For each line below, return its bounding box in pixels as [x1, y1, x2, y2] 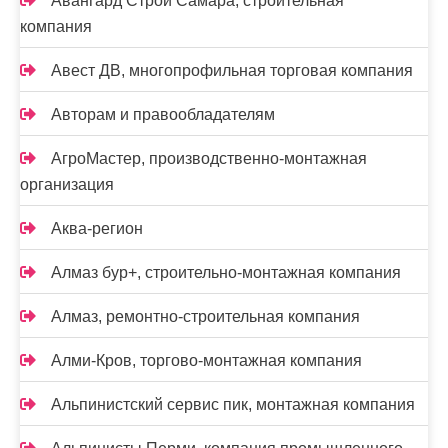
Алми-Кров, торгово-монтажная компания [51, 352, 362, 370]
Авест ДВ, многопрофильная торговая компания [51, 62, 413, 80]
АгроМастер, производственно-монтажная [51, 150, 367, 168]
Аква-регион [51, 220, 143, 238]
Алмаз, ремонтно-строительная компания [51, 308, 360, 326]
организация [20, 176, 114, 194]
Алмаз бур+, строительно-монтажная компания [51, 264, 401, 282]
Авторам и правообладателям [51, 106, 275, 124]
